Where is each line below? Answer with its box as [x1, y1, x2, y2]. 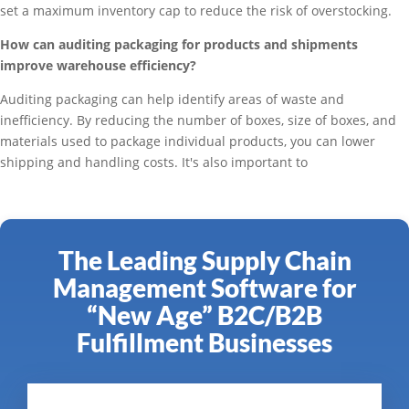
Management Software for [52, 272, 357, 304]
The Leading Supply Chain [58, 245, 351, 277]
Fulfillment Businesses [77, 327, 332, 359]
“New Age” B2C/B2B [87, 299, 322, 331]
